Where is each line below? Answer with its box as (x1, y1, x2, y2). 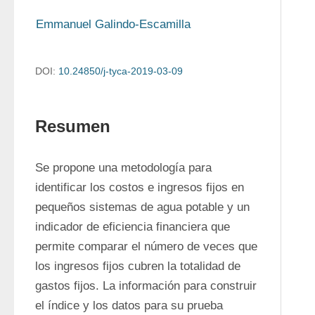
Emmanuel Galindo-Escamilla (36, 18, 191, 31)
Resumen (35, 117, 110, 136)
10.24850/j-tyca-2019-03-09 (58, 65, 183, 77)
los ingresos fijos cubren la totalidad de (35, 259, 240, 273)
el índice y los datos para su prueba (35, 299, 223, 312)
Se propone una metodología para (35, 161, 212, 174)
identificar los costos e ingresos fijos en (35, 181, 244, 194)
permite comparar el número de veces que (35, 240, 257, 253)
